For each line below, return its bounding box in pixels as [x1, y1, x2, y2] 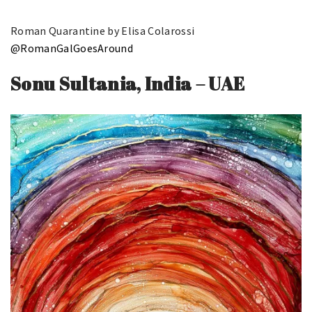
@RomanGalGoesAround [10, 41, 134, 56]
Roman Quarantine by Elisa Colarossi [10, 24, 195, 38]
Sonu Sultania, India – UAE [10, 71, 245, 97]
